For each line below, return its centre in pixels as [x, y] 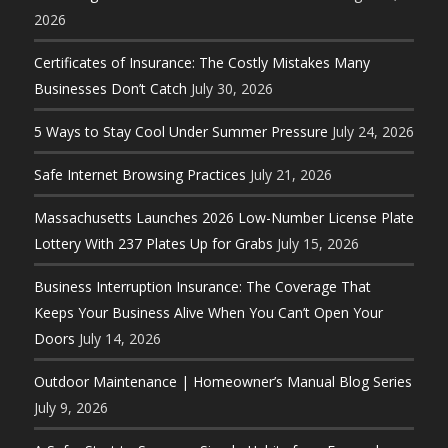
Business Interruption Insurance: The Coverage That [202, 287]
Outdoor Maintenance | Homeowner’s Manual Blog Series [222, 382]
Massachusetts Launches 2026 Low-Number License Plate [223, 218]
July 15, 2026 [317, 244]
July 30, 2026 [231, 89]
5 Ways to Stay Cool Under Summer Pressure [180, 132]
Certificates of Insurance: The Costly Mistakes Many [201, 63]
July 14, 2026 [119, 339]
